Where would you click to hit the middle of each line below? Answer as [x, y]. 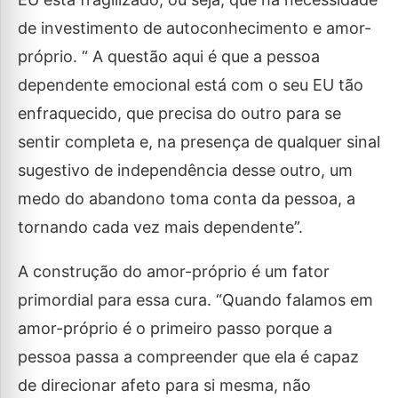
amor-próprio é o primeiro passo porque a [175, 328]
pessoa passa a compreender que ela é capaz [188, 357]
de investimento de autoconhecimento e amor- [195, 28]
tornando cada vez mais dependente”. [160, 227]
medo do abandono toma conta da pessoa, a [187, 199]
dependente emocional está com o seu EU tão [191, 85]
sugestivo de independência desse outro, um [185, 170]
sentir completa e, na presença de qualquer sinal [199, 142]
